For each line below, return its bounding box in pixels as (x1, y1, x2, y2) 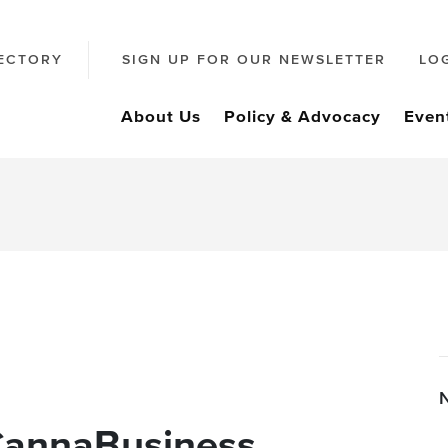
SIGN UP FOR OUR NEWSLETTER (122, 53, 386, 68)
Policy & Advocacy (224, 109, 381, 126)
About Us (121, 109, 201, 126)
